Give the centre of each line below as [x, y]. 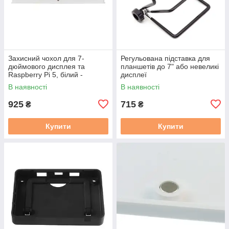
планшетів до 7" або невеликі [170, 66]
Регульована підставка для [165, 58]
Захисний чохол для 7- [46, 58]
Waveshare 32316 [38, 83]
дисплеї [134, 74]
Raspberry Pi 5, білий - [45, 74]
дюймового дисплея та [47, 66]
